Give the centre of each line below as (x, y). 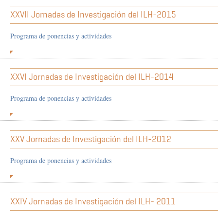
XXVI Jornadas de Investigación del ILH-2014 (92, 77)
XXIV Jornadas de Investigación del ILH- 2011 (93, 201)
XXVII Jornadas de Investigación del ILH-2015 (93, 15)
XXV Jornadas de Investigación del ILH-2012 (91, 139)
